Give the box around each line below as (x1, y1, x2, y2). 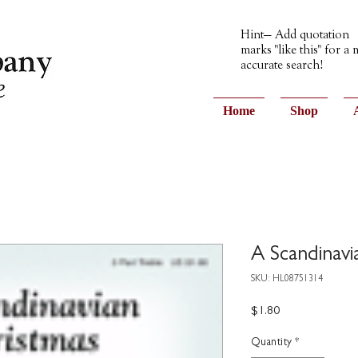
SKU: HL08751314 (251, 275, 323, 284)
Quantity (251, 337, 292, 348)
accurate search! (241, 59, 323, 72)
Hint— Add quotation (241, 29, 349, 42)
